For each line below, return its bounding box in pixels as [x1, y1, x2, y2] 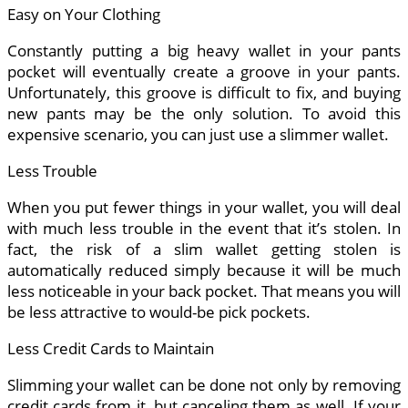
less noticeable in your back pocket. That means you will [7, 280, 401, 302]
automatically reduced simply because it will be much [7, 260, 401, 281]
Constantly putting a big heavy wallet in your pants [7, 40, 401, 62]
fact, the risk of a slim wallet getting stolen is [7, 239, 401, 260]
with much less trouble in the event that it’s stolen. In [7, 218, 401, 240]
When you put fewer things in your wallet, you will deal [7, 197, 401, 219]
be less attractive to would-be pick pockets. [7, 301, 311, 323]
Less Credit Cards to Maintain [7, 338, 214, 360]
